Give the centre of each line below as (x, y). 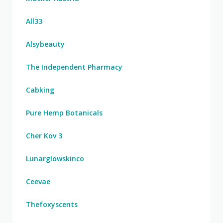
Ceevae (38, 181)
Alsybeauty (45, 44)
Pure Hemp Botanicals (64, 113)
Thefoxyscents (52, 204)
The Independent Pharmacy (74, 67)
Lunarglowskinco (55, 159)
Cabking (40, 90)
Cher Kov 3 (44, 136)
